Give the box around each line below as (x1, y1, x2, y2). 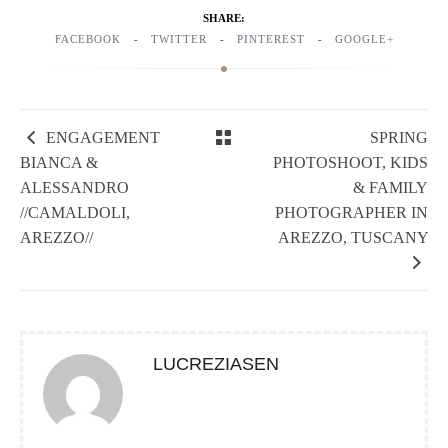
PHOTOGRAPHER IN (274, 204, 428, 222)
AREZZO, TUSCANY (277, 229, 428, 247)
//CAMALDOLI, (20, 204, 130, 222)
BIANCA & (20, 154, 98, 172)
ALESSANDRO (20, 179, 129, 197)
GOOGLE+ (334, 33, 394, 46)
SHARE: (203, 12, 245, 25)
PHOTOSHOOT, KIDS (272, 154, 428, 172)
